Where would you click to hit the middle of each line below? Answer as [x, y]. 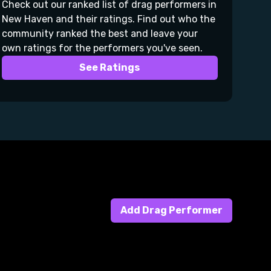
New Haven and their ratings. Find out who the [108, 19]
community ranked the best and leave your [100, 34]
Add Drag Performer [171, 210]
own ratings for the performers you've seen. [102, 48]
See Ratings [110, 67]
